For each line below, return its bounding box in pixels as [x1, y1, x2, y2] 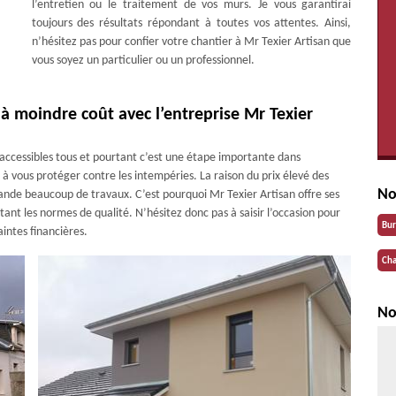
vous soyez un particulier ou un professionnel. [31, 54, 255, 67]
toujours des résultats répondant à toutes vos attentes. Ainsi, [31, 17, 352, 30]
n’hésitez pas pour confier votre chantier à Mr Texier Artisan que [31, 35, 352, 49]
